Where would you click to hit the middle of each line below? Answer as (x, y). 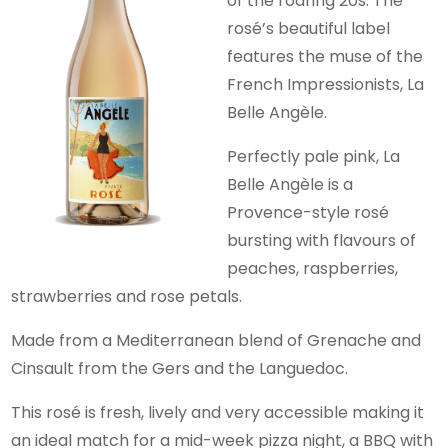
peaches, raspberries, (313, 268)
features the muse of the (325, 56)
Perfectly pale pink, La (314, 156)
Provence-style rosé (308, 212)
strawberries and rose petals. (127, 296)
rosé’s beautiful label (309, 28)
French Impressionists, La (326, 84)
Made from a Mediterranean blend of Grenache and (216, 340)
